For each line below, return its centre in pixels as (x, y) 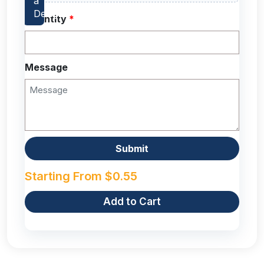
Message (46, 67)
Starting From (65, 176)
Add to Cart (132, 201)
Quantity (47, 19)
